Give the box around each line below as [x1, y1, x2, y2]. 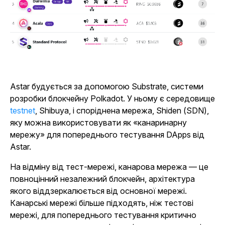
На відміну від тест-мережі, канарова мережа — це [10, 162, 208, 172]
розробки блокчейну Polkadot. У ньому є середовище [10, 93, 215, 104]
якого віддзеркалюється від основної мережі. [10, 186, 187, 196]
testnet [10, 105, 35, 116]
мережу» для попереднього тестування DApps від [10, 130, 204, 140]
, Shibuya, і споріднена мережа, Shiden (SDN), [35, 105, 209, 116]
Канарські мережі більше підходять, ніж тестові [10, 198, 193, 208]
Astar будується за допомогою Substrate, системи [10, 81, 203, 92]
